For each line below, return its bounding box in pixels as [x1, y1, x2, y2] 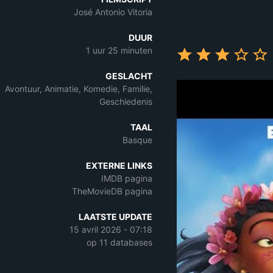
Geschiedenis [99, 96, 152, 107]
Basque [122, 135, 152, 145]
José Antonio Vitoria [74, 7, 152, 17]
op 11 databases [87, 237, 152, 247]
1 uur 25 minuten [86, 45, 152, 55]
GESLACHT [105, 71, 152, 81]
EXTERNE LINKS [86, 160, 152, 171]
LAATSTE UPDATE [79, 211, 152, 222]
